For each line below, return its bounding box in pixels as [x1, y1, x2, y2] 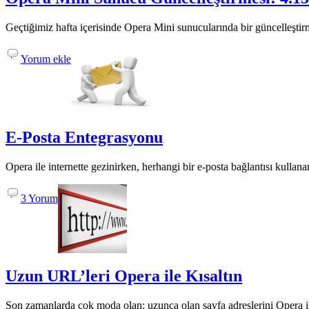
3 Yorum [20, 192, 58, 205]
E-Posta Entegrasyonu [6, 128, 163, 147]
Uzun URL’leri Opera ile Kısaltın [6, 267, 242, 286]
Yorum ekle [20, 53, 71, 66]
